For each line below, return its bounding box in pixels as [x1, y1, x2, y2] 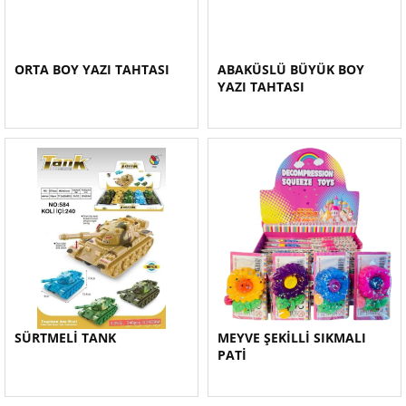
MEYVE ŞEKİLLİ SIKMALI [217, 329, 366, 346]
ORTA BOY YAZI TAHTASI [14, 61, 169, 78]
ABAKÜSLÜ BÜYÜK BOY [217, 61, 364, 78]
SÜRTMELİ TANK [14, 329, 116, 346]
